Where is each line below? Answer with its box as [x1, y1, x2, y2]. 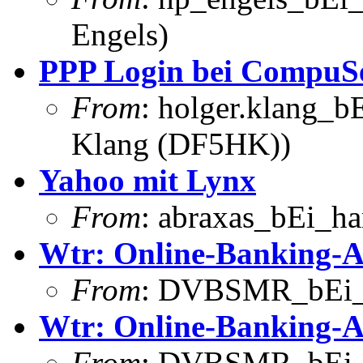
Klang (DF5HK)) [71, 126, 291, 161]
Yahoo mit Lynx [39, 162, 256, 198]
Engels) [71, 16, 169, 52]
